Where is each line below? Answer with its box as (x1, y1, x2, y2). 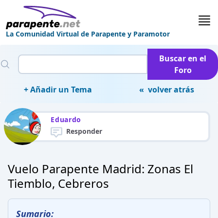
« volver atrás (139, 84, 195, 95)
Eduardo (51, 115, 82, 124)
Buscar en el (159, 53, 207, 64)
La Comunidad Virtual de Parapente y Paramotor (6, 29, 170, 38)
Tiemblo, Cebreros (8, 175, 109, 191)
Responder (66, 127, 103, 136)
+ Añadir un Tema (23, 84, 92, 95)
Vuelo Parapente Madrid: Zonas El (8, 161, 193, 177)
